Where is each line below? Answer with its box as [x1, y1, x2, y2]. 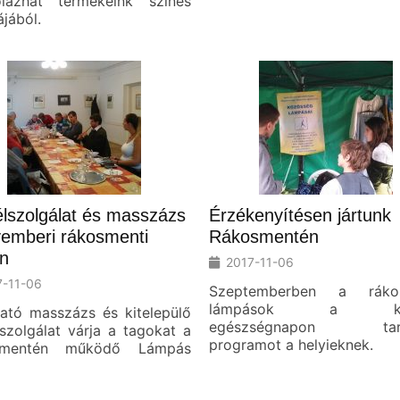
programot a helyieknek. [209, 335, 373, 354]
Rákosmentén [209, 226, 319, 246]
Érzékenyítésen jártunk [209, 204, 391, 225]
